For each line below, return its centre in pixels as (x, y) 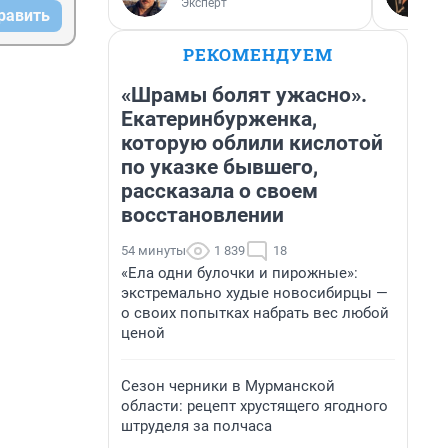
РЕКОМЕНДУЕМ (258, 54)
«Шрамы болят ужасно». (244, 95)
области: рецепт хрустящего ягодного (254, 406)
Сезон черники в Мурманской (228, 386)
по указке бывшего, (219, 167)
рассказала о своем (219, 191)
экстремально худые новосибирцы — (254, 293)
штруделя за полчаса (196, 426)
